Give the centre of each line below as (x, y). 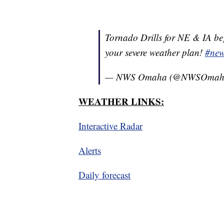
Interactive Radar (110, 126)
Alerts (90, 150)
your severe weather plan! (155, 52)
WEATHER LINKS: (121, 101)
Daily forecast (104, 175)
